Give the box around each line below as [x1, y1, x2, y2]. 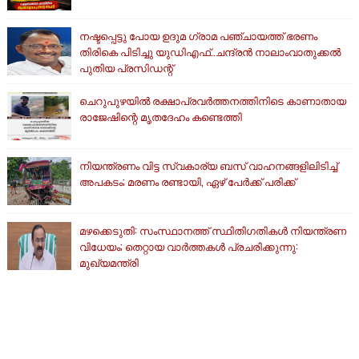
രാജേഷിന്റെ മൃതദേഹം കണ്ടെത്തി [79, 108, 242, 125]
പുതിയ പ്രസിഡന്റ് [79, 59, 173, 76]
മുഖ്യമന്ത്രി [79, 254, 139, 271]
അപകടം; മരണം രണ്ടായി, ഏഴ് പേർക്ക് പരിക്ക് [79, 173, 296, 190]
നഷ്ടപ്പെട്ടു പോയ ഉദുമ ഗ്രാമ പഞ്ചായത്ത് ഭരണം [79, 27, 317, 44]
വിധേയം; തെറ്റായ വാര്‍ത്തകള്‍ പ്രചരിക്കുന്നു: [79, 238, 298, 255]
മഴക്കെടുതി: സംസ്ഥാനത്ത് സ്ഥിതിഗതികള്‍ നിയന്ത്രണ [79, 222, 346, 239]
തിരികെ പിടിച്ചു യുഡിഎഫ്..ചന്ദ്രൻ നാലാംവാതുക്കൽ [79, 43, 341, 60]
